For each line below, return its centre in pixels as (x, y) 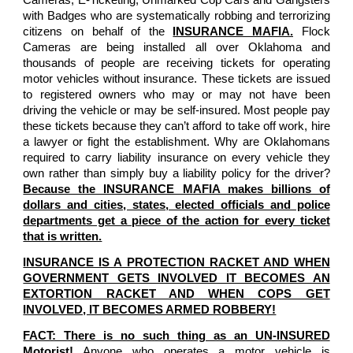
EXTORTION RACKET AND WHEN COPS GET (176, 294)
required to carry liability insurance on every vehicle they (176, 157)
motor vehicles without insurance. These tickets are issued (176, 78)
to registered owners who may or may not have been (176, 94)
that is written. (63, 236)
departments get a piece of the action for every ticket (176, 220)
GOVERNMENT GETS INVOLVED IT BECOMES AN (176, 278)
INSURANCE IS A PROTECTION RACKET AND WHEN (176, 262)
